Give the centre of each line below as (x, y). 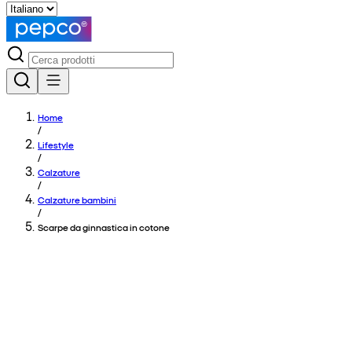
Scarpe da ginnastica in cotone (104, 227)
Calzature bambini (77, 200)
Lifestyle (56, 145)
